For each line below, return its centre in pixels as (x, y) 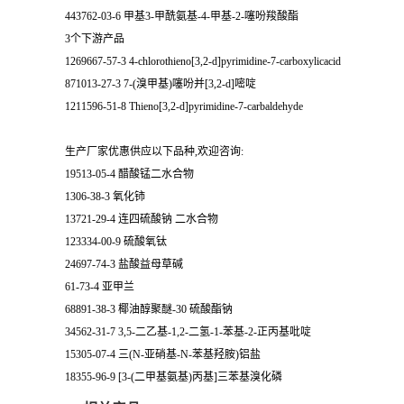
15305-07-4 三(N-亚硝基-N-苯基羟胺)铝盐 (163, 354)
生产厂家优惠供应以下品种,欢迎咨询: (154, 151)
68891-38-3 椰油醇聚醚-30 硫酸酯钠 (149, 309)
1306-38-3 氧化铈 (105, 197)
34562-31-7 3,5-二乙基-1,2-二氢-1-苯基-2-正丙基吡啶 (188, 332)
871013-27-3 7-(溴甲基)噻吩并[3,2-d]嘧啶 (161, 84)
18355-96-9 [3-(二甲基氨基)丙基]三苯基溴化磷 (174, 377)
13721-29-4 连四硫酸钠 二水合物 (142, 219)
